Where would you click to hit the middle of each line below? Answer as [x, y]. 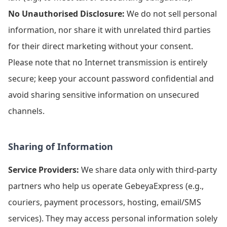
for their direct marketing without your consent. [101, 46]
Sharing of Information [61, 146]
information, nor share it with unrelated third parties [109, 30]
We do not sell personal [171, 14]
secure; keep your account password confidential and [111, 79]
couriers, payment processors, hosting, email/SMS [105, 202]
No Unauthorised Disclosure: [66, 14]
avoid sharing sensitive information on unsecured [104, 95]
